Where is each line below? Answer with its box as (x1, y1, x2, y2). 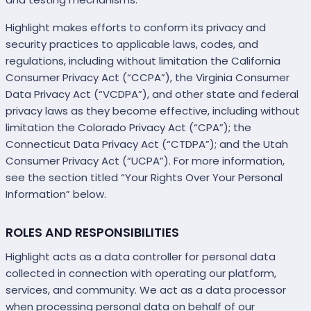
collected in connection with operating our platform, (6, 266, 276, 281)
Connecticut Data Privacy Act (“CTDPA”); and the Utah (6, 137, 288, 152)
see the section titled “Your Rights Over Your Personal (6, 170, 283, 185)
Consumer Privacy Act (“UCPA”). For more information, (6, 153, 285, 169)
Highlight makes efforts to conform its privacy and (6, 20, 266, 35)
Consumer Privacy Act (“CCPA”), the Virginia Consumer (6, 70, 289, 85)
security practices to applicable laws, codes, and (6, 37, 258, 52)
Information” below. (6, 187, 106, 202)
